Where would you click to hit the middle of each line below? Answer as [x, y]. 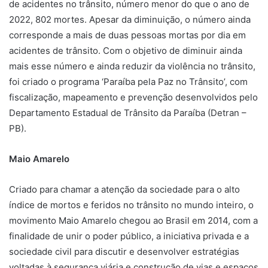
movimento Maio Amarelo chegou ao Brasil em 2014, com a [133, 220]
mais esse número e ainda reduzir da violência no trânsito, [132, 66]
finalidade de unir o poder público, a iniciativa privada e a [129, 236]
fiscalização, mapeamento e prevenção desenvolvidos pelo [133, 97]
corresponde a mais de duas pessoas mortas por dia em [127, 35]
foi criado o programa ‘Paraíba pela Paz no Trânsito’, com [128, 82]
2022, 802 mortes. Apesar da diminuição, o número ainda [130, 19]
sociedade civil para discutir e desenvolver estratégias [124, 252]
